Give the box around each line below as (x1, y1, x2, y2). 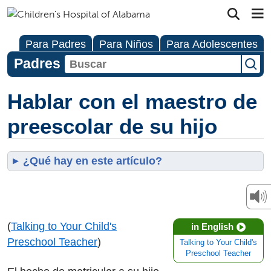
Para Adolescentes (166, 38, 258, 50)
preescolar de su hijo (7, 114, 217, 138)
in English (191, 221, 233, 232)
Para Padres (25, 38, 86, 50)
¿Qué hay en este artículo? (23, 155, 162, 167)
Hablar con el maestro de (7, 90, 257, 113)
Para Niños (99, 38, 153, 50)
